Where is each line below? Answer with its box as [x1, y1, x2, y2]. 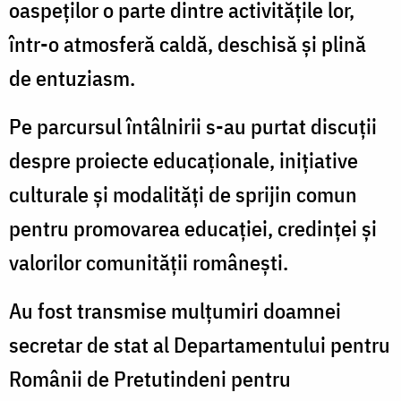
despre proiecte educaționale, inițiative [9, 145, 358, 175]
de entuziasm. [9, 63, 135, 92]
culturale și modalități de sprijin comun [9, 179, 357, 209]
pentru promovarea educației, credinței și [9, 213, 377, 243]
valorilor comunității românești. [9, 247, 288, 277]
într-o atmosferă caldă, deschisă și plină [9, 29, 366, 58]
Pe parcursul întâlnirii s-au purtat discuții [9, 111, 377, 141]
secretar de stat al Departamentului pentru [9, 329, 390, 359]
